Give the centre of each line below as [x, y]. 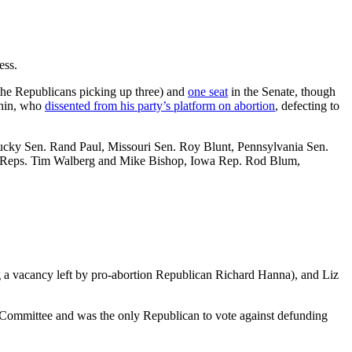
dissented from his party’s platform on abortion [160, 105]
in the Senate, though [282, 91]
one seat [208, 91]
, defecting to [307, 105]
